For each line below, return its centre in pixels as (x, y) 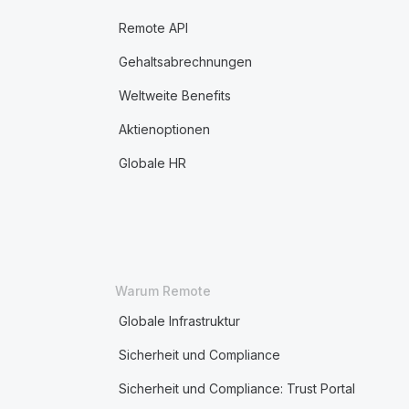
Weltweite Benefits (174, 95)
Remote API (153, 28)
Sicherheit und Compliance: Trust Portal (236, 388)
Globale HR (152, 163)
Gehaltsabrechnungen (185, 62)
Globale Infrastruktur (179, 321)
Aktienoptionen (164, 129)
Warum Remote (163, 291)
